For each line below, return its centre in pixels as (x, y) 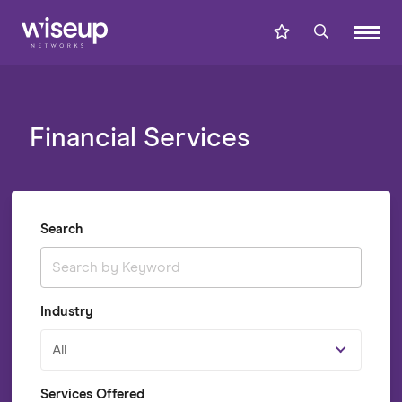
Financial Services (140, 138)
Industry (66, 312)
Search (61, 229)
